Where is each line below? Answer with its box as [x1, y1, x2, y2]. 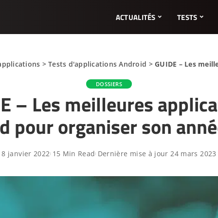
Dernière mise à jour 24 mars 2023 [97, 149, 217, 158]
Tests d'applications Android [48, 59, 147, 69]
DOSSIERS [96, 80, 122, 88]
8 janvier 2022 [1, 149, 50, 158]
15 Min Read [52, 149, 95, 158]
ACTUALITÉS [115, 11, 156, 23]
